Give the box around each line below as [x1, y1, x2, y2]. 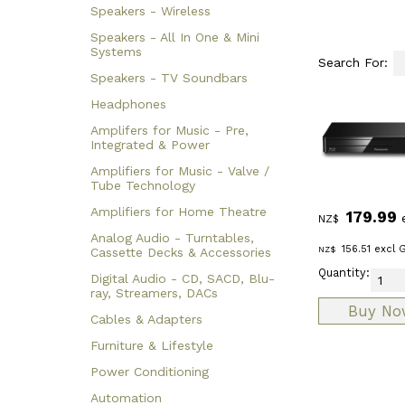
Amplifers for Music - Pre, [90, 122, 249, 137]
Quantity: [318, 265, 370, 279]
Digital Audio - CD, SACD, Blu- [90, 270, 275, 286]
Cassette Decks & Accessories [90, 244, 271, 259]
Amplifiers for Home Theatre [90, 203, 267, 219]
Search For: [318, 54, 392, 70]
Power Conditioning [90, 363, 209, 379]
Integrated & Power [90, 137, 210, 152]
